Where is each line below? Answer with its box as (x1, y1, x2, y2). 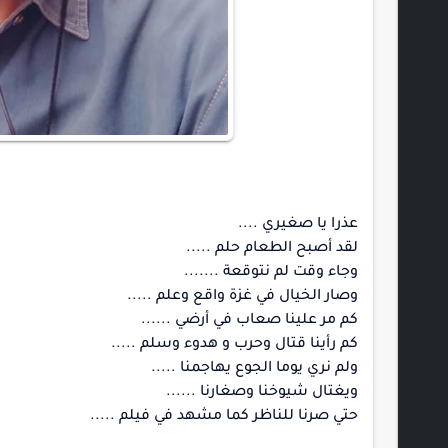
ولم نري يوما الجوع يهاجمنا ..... (151, 361, 358, 377)
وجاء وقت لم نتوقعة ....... (184, 265, 358, 281)
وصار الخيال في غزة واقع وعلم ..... (127, 289, 358, 305)
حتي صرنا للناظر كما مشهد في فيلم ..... (90, 409, 358, 425)
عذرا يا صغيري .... (238, 217, 358, 233)
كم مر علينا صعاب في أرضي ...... (141, 313, 358, 329)
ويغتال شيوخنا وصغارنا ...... (166, 385, 358, 401)
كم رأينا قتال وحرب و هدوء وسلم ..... (111, 337, 358, 353)
